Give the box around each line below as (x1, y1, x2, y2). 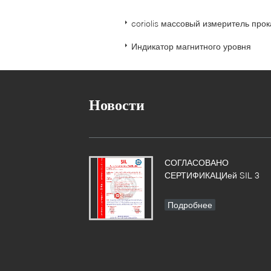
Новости (89, 96, 145, 114)
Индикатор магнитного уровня (131, 41, 251, 51)
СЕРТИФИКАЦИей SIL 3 (165, 170, 260, 180)
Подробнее (168, 200, 212, 210)
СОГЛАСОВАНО (165, 157, 229, 168)
